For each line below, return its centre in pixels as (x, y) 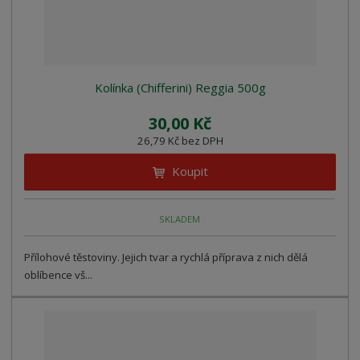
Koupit (190, 172)
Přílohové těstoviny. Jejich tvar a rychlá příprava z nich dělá (166, 258)
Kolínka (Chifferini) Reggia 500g (180, 88)
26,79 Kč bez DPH (180, 141)
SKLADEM (180, 219)
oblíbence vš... (59, 275)
